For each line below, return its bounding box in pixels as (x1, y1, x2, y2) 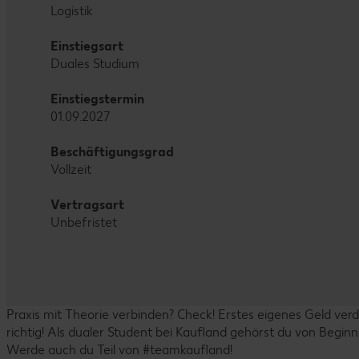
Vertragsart (50, 197, 124, 212)
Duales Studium (50, 56, 139, 71)
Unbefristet (50, 215, 117, 230)
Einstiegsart (50, 38, 123, 54)
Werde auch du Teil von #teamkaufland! (6, 342, 236, 357)
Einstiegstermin (50, 91, 144, 107)
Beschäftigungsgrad (50, 144, 174, 159)
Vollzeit (50, 162, 91, 177)
